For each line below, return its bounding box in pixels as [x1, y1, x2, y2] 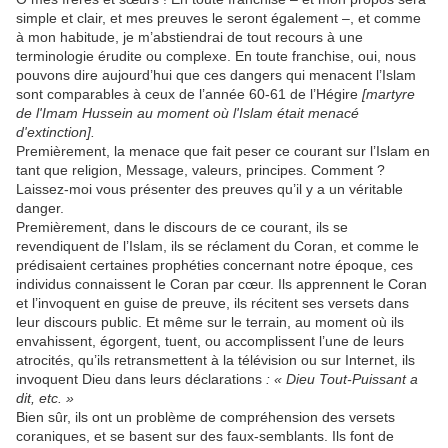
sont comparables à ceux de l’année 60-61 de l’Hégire [16, 86, 362, 103]
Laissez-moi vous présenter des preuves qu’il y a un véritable [16, 181, 403, 198]
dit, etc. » [16, 390, 74, 407]
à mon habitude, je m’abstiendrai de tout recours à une [16, 29, 363, 46]
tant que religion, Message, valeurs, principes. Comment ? [16, 162, 385, 179]
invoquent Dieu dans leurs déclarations [16, 371, 266, 388]
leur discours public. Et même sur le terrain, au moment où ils [16, 314, 404, 331]
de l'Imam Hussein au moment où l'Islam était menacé [16, 105, 359, 122]
